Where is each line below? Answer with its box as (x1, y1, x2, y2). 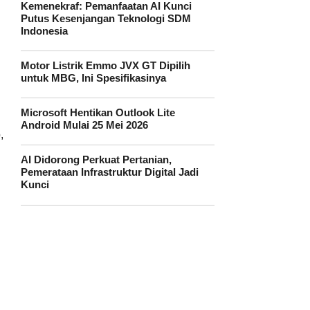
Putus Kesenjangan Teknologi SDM (21, 12, 191, 24)
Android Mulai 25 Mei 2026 (21, 120, 148, 131)
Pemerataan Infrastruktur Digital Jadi (21, 167, 199, 179)
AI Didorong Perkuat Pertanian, (21, 154, 172, 166)
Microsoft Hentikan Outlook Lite (21, 107, 175, 119)
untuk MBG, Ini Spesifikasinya (21, 72, 166, 84)
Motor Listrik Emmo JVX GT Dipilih (21, 60, 190, 71)
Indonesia (21, 25, 68, 37)
